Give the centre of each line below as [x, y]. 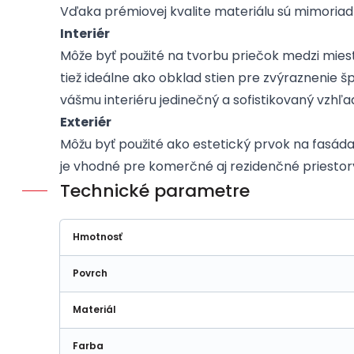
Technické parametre [155, 190]
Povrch [90, 273]
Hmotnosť [98, 236]
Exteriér [87, 122]
